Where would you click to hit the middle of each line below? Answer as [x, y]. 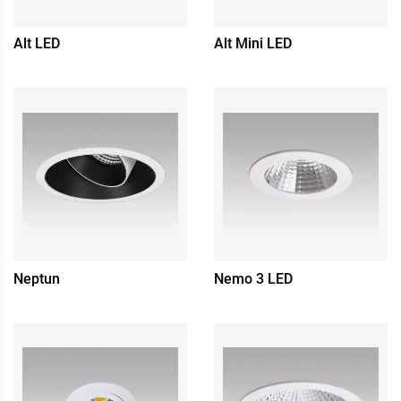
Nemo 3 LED [253, 278]
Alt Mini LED [253, 44]
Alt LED [37, 44]
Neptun [37, 278]
